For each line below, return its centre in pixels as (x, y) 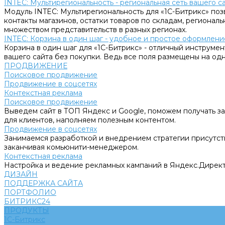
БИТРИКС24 (27, 201)
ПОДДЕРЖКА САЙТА (43, 183)
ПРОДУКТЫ (27, 210)
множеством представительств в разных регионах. (95, 30)
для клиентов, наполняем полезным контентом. (90, 120)
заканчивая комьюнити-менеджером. (71, 147)
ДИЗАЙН (21, 174)
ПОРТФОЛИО (30, 192)
